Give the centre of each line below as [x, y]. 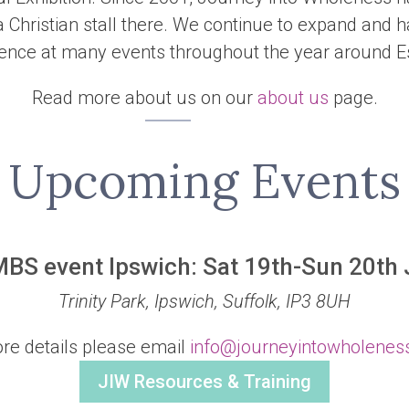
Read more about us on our [144, 97]
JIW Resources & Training [204, 382]
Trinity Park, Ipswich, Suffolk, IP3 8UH [204, 302]
